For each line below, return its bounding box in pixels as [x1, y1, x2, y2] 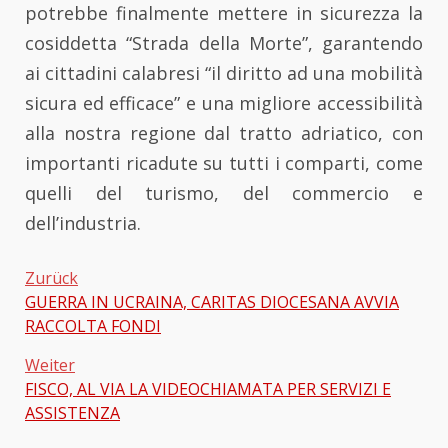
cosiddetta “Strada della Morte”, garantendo [25, 30, 423, 55]
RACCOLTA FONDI [25, 314, 161, 337]
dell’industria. [25, 210, 141, 235]
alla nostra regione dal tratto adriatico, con [25, 120, 423, 145]
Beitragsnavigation [24, 296, 248, 327]
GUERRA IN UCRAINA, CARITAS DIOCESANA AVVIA [25, 290, 399, 313]
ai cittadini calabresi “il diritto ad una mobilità [25, 60, 423, 85]
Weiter [25, 353, 75, 376]
